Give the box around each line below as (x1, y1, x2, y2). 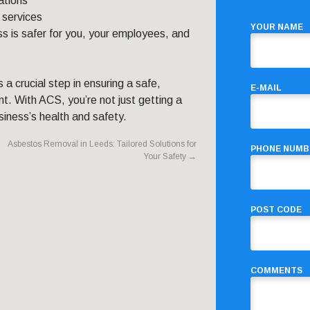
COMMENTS (250, 266, 302, 276)
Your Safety (143, 152, 188, 162)
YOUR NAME (250, 22, 303, 33)
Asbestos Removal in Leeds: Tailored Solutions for (8, 139, 197, 149)
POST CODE (250, 205, 302, 215)
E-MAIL (250, 83, 282, 93)
